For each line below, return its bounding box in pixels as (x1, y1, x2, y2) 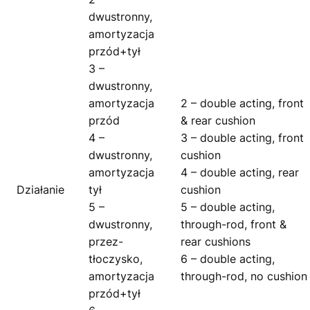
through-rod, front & (181, 217, 286, 232)
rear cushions (181, 235, 250, 249)
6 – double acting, (181, 252, 275, 266)
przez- (89, 235, 123, 249)
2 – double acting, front (181, 96, 304, 111)
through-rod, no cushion (181, 269, 307, 284)
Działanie (17, 183, 64, 197)
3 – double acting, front (181, 131, 304, 145)
